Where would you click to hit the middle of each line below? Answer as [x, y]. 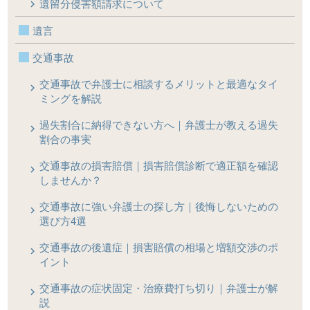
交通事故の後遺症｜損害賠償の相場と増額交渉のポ [159, 247]
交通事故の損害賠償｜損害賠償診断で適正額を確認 [159, 165]
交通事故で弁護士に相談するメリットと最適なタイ [159, 84]
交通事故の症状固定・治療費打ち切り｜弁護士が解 [159, 288]
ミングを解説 [71, 98]
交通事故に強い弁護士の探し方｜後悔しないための [159, 206]
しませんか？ [71, 180]
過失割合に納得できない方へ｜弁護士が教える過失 [159, 125]
